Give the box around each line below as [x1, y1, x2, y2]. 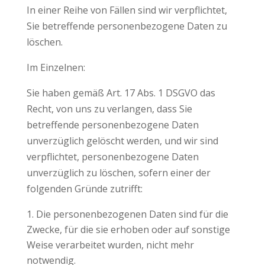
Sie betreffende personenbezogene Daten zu [26, 20, 227, 33]
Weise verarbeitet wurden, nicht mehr [26, 238, 194, 251]
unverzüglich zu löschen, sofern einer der [26, 166, 211, 179]
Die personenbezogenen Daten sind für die [35, 208, 228, 221]
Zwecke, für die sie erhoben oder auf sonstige [26, 223, 230, 236]
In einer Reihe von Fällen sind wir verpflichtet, [26, 4, 227, 17]
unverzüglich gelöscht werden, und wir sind [26, 134, 218, 147]
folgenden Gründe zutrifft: [26, 182, 143, 195]
